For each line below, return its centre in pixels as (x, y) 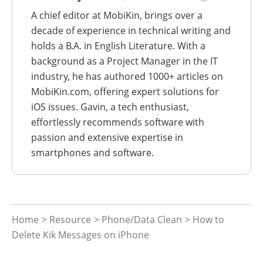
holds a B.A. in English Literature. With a (118, 46)
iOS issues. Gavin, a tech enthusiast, (110, 107)
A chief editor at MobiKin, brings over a (117, 16)
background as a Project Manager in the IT (124, 61)
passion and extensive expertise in (107, 138)
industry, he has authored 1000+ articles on (127, 77)
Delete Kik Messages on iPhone (80, 235)
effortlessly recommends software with (118, 122)
